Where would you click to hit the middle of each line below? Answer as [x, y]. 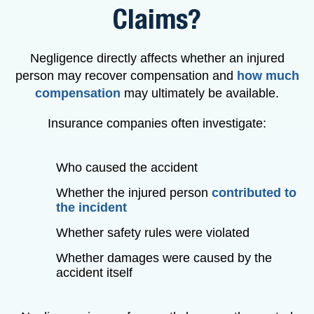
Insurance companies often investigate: [157, 123]
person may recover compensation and [126, 75]
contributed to [254, 192]
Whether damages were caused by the [164, 258]
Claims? [157, 20]
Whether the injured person [134, 192]
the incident [91, 207]
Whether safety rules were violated [153, 232]
